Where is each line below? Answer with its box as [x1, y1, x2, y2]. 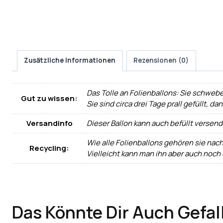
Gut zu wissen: [21, 93, 78, 104]
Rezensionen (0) [133, 56, 189, 65]
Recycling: [29, 143, 69, 154]
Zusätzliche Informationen [24, 56, 115, 65]
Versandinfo [26, 118, 73, 129]
